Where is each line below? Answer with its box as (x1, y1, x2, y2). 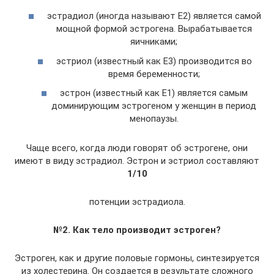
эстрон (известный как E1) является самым (60, 87, 248, 98)
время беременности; (108, 68, 200, 80)
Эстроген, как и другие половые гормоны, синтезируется (15, 253, 259, 264)
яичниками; (130, 36, 177, 47)
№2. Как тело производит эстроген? (53, 224, 221, 235)
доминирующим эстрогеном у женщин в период (51, 100, 256, 111)
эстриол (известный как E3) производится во (56, 55, 252, 67)
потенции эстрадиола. (89, 196, 185, 207)
